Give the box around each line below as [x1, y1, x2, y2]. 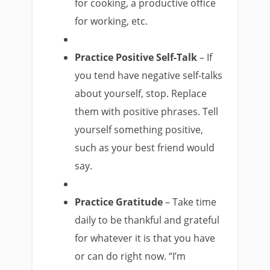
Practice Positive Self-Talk [75, 51, 198, 64]
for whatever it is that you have [75, 231, 216, 245]
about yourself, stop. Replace [75, 87, 207, 100]
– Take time [163, 195, 217, 209]
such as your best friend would [75, 141, 215, 154]
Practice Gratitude [75, 195, 163, 209]
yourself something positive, [75, 123, 204, 136]
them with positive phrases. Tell [75, 105, 219, 118]
